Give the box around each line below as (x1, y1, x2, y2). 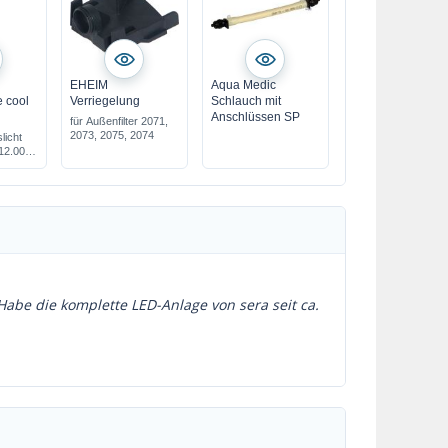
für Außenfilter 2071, (69, 115, 168, 127)
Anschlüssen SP (210, 110, 300, 124)
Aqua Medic (210, 78, 276, 92)
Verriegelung (69, 94, 140, 108)
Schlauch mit (210, 94, 281, 108)
